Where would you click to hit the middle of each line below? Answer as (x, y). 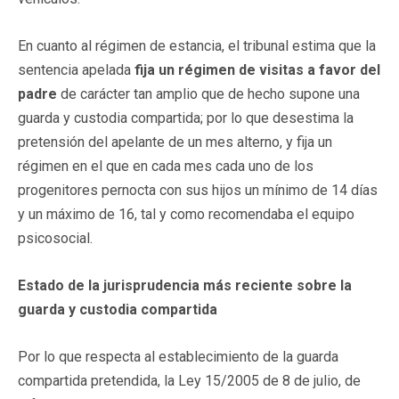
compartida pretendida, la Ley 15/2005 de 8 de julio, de (189, 380)
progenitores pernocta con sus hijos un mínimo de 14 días (198, 190)
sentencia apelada (74, 69)
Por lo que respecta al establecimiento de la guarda (178, 356)
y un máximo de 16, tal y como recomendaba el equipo (186, 214)
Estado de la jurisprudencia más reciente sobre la (185, 285)
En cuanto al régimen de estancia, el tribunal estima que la (197, 45)
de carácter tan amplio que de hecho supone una (208, 94)
